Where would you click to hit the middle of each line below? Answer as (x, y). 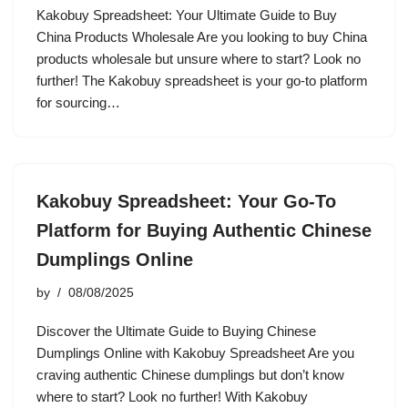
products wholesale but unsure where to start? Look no (199, 59)
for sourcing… (80, 102)
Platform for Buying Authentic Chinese (204, 230)
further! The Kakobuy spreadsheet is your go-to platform (202, 81)
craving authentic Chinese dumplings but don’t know (190, 375)
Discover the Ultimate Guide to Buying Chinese (176, 331)
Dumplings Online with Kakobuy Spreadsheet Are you (195, 353)
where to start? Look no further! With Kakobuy (172, 397)
